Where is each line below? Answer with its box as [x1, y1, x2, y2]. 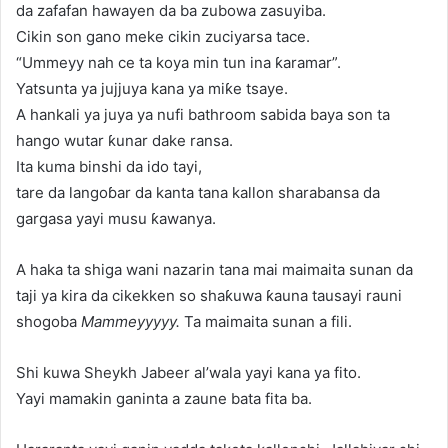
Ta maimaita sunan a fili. [180, 311, 352, 331]
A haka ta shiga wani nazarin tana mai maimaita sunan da [16, 259, 413, 279]
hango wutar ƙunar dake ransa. [16, 130, 233, 150]
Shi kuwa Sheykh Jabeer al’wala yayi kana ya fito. [16, 362, 361, 382]
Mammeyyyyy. [81, 311, 180, 331]
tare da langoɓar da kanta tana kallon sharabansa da [16, 182, 380, 202]
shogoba [16, 311, 81, 331]
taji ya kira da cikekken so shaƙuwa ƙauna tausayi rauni [16, 285, 402, 305]
